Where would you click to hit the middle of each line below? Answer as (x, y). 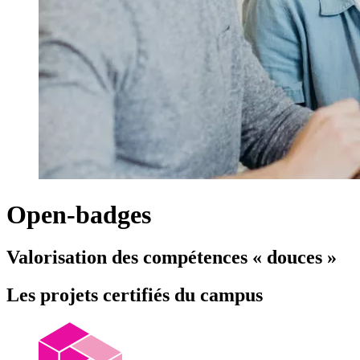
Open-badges (79, 214)
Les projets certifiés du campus (135, 295)
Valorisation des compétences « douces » (174, 258)
